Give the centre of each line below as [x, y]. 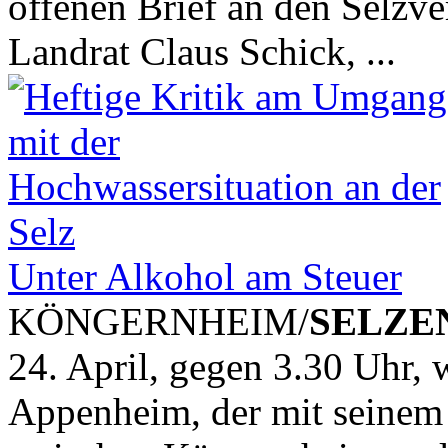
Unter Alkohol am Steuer [205, 276]
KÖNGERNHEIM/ [158, 321]
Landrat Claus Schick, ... [202, 51]
